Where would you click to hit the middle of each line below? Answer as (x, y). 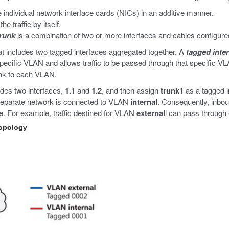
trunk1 (172, 90)
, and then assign (131, 90)
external (151, 113)
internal (144, 102)
